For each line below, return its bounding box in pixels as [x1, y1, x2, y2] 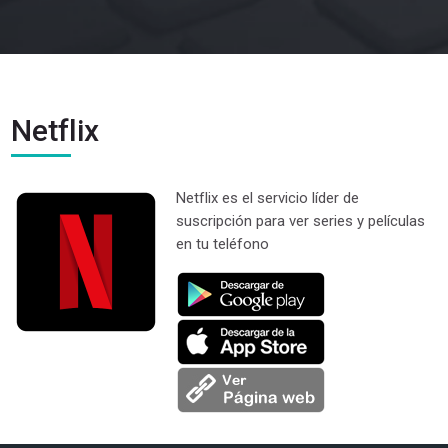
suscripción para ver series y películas [176, 212, 426, 230]
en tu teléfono [176, 235, 270, 253]
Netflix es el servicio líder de [176, 189, 360, 207]
